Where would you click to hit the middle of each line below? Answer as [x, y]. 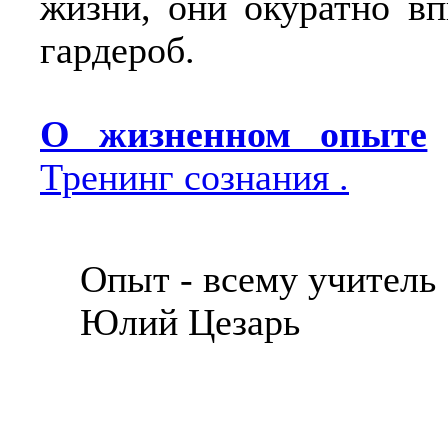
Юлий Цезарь [170, 322]
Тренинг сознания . [194, 177]
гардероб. [117, 50]
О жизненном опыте [234, 134]
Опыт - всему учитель [238, 279]
